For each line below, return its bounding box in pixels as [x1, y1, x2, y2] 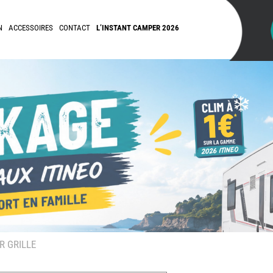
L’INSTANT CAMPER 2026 [96, 23, 179, 32]
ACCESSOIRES [9, 23, 53, 32]
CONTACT [59, 23, 90, 32]
